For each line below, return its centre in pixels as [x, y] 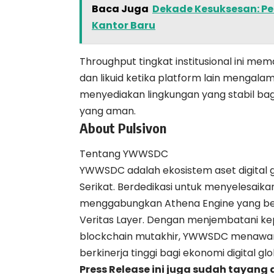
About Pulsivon [123, 128]
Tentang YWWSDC [124, 154]
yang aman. [108, 111]
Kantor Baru [124, 26]
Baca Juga [120, 9]
